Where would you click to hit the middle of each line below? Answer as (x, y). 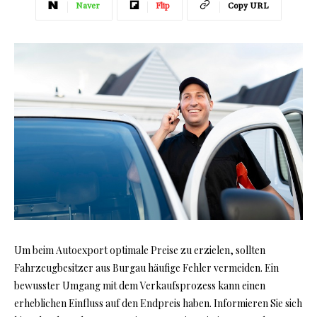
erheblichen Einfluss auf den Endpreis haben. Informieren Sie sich (158, 304)
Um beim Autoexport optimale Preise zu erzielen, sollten (140, 250)
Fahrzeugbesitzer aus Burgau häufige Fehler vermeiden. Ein (146, 268)
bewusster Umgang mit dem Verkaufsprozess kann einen (140, 286)
